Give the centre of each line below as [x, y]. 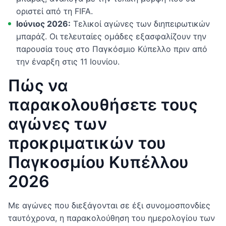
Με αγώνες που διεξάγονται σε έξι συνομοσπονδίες [109, 205]
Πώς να [38, 85]
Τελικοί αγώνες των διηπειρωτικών [140, 23]
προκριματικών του [87, 143]
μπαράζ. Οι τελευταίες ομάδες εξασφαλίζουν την [111, 36]
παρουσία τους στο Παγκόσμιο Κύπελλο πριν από [112, 49]
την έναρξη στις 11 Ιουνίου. [68, 61]
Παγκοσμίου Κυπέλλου [98, 162]
